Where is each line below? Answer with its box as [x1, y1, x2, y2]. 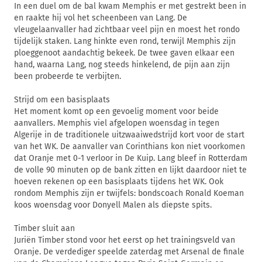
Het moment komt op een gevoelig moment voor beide [14, 106, 219, 116]
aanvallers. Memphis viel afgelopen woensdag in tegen [14, 118, 219, 128]
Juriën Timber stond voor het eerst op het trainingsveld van [14, 235, 235, 245]
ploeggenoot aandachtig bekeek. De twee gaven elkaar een [14, 48, 235, 58]
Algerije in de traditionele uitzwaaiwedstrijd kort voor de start [14, 130, 244, 140]
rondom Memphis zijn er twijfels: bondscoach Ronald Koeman [14, 188, 244, 198]
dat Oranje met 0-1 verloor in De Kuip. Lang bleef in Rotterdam [14, 153, 247, 163]
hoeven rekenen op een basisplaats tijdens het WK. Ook [14, 177, 223, 187]
